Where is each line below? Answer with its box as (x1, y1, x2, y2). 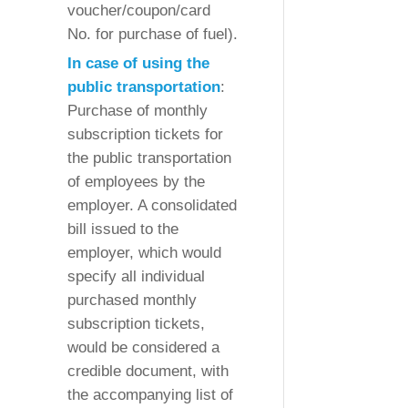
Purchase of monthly (67, 102, 208, 120)
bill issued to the (67, 220, 178, 239)
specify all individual (67, 268, 205, 286)
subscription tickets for (67, 126, 223, 144)
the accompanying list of (67, 386, 233, 404)
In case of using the (67, 55, 209, 73)
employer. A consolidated (67, 197, 237, 215)
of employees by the (67, 173, 205, 191)
